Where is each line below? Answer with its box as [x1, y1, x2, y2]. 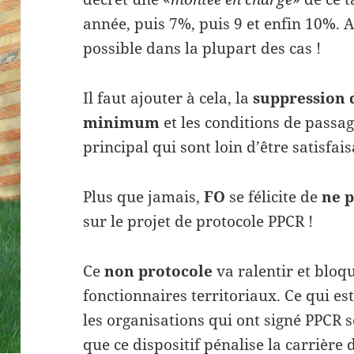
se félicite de [229, 186, 322, 207]
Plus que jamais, [83, 186, 205, 207]
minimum [83, 112, 164, 134]
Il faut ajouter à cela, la [83, 88, 254, 109]
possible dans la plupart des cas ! [83, 38, 322, 59]
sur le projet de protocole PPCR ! [83, 211, 314, 232]
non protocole [104, 260, 213, 281]
